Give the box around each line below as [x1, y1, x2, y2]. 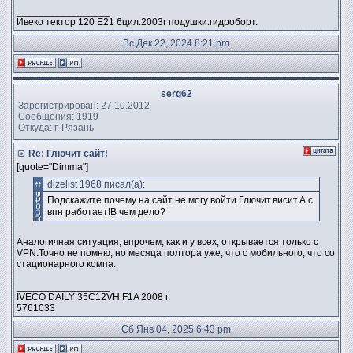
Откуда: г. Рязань [18, 121, 94, 133]
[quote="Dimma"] [17, 162, 88, 173]
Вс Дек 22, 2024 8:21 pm [123, 38, 229, 49]
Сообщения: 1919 [18, 110, 98, 122]
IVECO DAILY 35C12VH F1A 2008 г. [17, 292, 170, 303]
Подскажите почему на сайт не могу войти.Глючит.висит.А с [46, 195, 313, 206]
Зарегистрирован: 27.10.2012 [18, 99, 150, 111]
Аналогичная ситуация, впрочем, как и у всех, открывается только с [17, 236, 318, 247]
